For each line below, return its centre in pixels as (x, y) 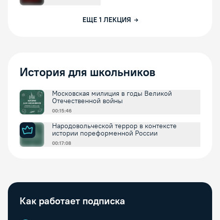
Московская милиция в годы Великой (112, 94)
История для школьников (87, 72)
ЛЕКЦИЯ (117, 20)
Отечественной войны (87, 101)
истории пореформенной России (105, 133)
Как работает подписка (72, 201)
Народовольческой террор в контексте (114, 126)
